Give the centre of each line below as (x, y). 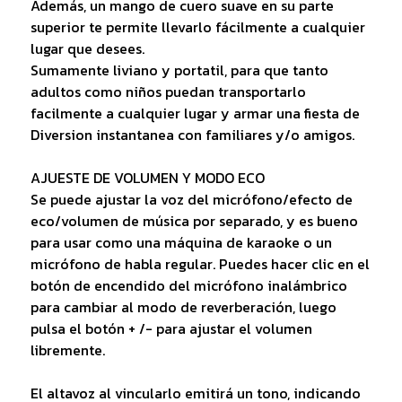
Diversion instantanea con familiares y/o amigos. (192, 135)
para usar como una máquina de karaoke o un (181, 243)
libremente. (67, 350)
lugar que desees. (87, 49)
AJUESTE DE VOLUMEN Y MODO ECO (147, 178)
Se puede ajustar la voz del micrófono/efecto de (191, 200)
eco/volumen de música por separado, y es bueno (194, 221)
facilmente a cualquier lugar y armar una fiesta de (195, 114)
